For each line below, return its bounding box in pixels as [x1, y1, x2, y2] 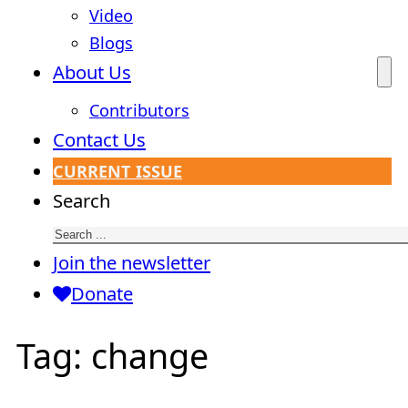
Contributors [89, 99, 189, 122]
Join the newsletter [53, 250, 210, 276]
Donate [71, 280, 133, 307]
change [91, 331, 209, 379]
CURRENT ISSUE [53, 160, 182, 183]
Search [53, 188, 110, 214]
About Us [53, 59, 131, 86]
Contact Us [53, 127, 146, 153]
